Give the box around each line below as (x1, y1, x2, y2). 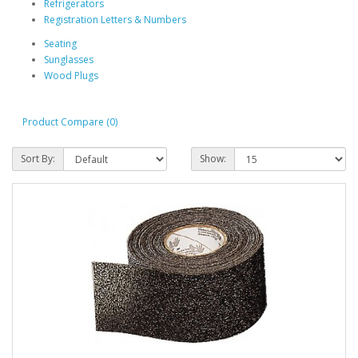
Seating (44, 37, 77, 51)
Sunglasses (44, 53, 93, 67)
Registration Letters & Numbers (44, 13, 186, 27)
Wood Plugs (44, 69, 98, 83)
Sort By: (21, 152, 55, 166)
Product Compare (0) (22, 114, 117, 129)
